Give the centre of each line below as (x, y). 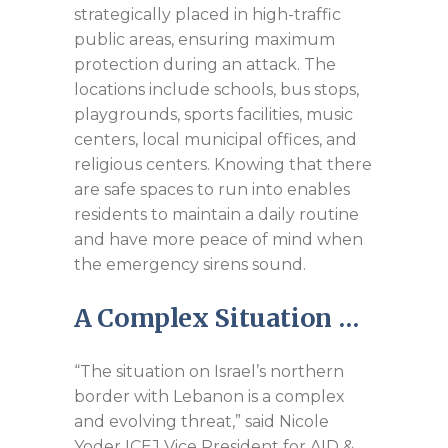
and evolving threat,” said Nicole (201, 421)
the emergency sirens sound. (190, 264)
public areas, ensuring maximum (204, 39)
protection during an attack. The (205, 64)
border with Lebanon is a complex (209, 396)
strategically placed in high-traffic (207, 14)
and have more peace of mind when (218, 239)
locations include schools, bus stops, (216, 89)
